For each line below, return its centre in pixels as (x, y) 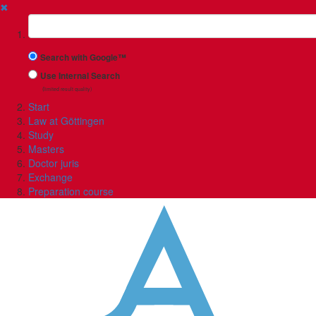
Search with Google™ (83, 57)
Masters (46, 149)
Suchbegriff (55, 20)
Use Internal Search (80, 76)
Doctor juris (54, 163)
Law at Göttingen (66, 121)
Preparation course (71, 191)
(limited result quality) (67, 89)
